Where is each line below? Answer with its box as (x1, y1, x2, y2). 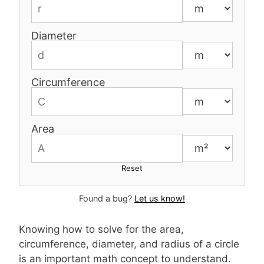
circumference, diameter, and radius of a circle (19, 238, 239, 250)
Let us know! (134, 193, 185, 204)
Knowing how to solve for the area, (19, 223, 184, 236)
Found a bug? (79, 193, 134, 204)
